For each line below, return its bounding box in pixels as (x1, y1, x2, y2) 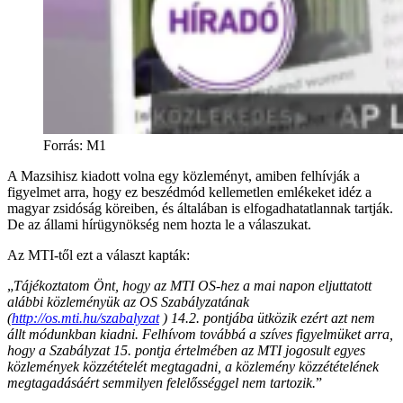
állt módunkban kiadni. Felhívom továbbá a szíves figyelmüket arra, (7, 326, 393, 342)
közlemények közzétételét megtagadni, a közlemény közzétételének (7, 358, 379, 374)
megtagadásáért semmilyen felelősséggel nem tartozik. (7, 374, 316, 390)
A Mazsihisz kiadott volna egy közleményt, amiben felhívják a (7, 167, 360, 184)
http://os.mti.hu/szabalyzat (12, 309, 159, 326)
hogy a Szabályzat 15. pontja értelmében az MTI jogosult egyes (7, 342, 365, 358)
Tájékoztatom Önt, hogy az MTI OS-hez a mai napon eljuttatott (13, 277, 372, 293)
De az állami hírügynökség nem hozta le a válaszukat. (7, 216, 311, 232)
